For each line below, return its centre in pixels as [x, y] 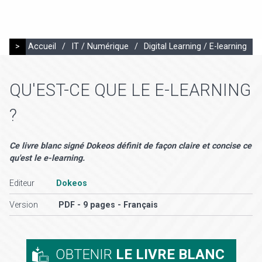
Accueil [42, 46]
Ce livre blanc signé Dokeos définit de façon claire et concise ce [130, 146]
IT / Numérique [100, 46]
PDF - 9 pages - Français [108, 205]
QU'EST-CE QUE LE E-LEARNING [130, 90]
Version [24, 205]
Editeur [22, 183]
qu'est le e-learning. [47, 158]
